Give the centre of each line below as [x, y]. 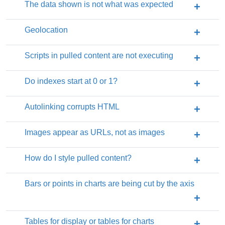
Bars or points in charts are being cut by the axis [109, 184]
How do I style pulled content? [78, 158]
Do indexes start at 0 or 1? [71, 81]
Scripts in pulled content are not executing [99, 56]
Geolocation [46, 30]
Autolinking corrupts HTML [72, 107]
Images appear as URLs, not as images [95, 133]
